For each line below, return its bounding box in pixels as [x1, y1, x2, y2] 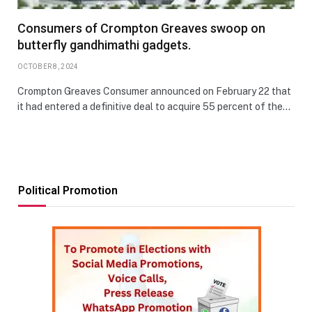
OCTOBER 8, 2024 [17, 62, 79, 70]
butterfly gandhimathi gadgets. [17, 37, 191, 52]
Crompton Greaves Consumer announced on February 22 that [17, 85, 291, 97]
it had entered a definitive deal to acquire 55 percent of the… [17, 100, 290, 112]
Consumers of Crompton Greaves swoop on [17, 20, 265, 36]
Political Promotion [18, 183, 118, 197]
